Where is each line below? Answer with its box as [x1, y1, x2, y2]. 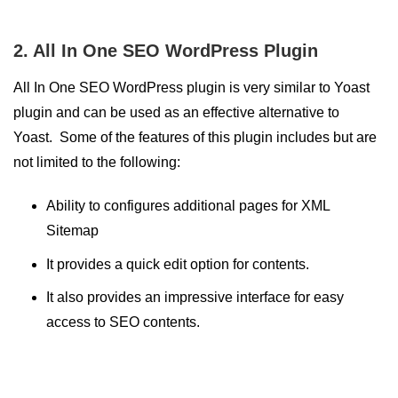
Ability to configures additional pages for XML [45, 198, 330, 214]
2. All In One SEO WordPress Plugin [13, 41, 318, 61]
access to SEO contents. [45, 314, 200, 330]
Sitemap [45, 223, 99, 239]
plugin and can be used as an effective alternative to [13, 105, 339, 121]
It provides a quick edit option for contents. [45, 256, 309, 272]
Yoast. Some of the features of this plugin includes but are [13, 130, 377, 146]
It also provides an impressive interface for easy [45, 290, 344, 306]
